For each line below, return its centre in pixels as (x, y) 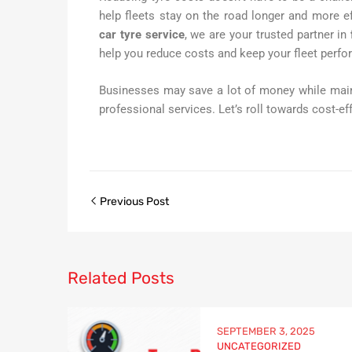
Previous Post (133, 201)
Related (97, 277)
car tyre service (141, 35)
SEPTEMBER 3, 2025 (266, 331)
